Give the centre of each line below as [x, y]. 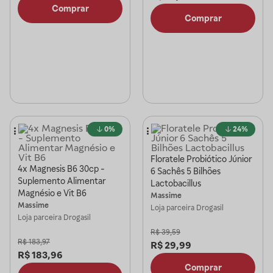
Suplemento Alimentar [62, 181]
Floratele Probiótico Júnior [201, 159]
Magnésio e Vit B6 [52, 193]
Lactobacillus [176, 183]
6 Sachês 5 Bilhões [186, 171]
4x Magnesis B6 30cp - [61, 169]
